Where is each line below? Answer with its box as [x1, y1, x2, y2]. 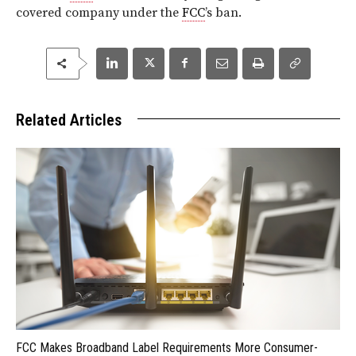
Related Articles [16, 110, 122, 130]
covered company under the [16, 4, 182, 21]
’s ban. [205, 4, 242, 21]
